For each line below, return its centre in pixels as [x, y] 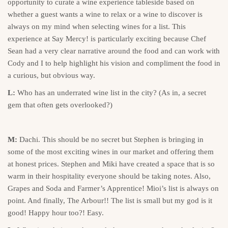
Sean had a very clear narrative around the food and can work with [114, 51]
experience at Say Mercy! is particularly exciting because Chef [107, 38]
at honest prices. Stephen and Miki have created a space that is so [111, 164]
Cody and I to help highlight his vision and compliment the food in [114, 63]
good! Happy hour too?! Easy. [56, 212]
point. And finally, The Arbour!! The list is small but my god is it [110, 200]
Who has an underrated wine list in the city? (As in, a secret [111, 92]
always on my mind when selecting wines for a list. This [97, 26]
